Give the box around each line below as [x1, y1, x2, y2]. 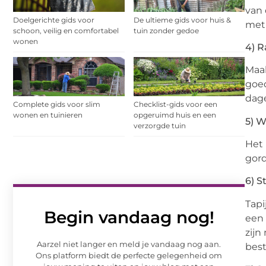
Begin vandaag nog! [43, 207, 214, 227]
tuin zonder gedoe [133, 26, 199, 35]
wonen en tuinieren [13, 110, 83, 119]
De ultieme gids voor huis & [133, 15, 231, 24]
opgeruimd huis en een [133, 110, 216, 119]
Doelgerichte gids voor [13, 15, 94, 24]
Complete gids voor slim [13, 99, 100, 109]
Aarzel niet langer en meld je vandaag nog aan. [37, 239, 221, 249]
